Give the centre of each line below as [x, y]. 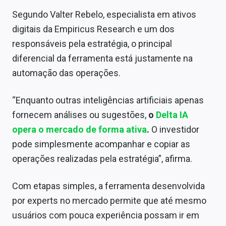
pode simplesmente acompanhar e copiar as [101, 144]
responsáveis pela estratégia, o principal [92, 44]
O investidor [175, 130]
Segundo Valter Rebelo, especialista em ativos [104, 15]
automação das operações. [66, 73]
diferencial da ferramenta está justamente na [102, 59]
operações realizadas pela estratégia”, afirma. [102, 159]
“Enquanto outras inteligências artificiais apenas [108, 100]
